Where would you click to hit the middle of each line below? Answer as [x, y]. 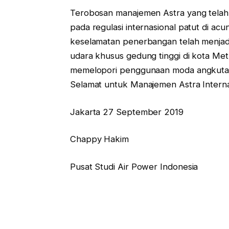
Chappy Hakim [99, 139]
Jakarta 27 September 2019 [127, 112]
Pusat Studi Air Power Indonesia [134, 166]
